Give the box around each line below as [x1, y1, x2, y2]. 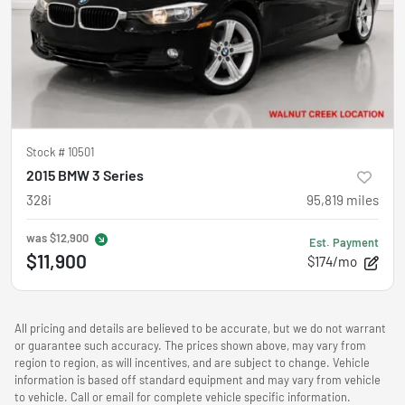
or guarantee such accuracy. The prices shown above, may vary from [14, 337, 366, 353]
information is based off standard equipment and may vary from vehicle [14, 372, 381, 387]
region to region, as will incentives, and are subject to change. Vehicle [14, 354, 370, 370]
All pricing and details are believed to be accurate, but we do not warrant [14, 320, 386, 335]
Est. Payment [309, 234, 379, 250]
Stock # [26, 144, 68, 159]
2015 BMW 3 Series [26, 165, 144, 184]
